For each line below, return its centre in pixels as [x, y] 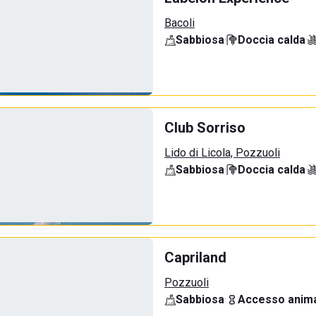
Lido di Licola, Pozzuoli [222, 153]
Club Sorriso [205, 128]
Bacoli [180, 23]
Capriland [195, 257]
